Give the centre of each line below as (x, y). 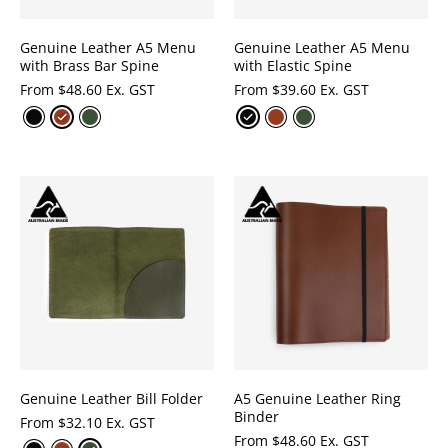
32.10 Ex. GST (110, 422)
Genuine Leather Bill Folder (111, 398)
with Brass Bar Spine (89, 65)
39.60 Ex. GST (324, 89)
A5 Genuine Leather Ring (317, 398)
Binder (256, 416)
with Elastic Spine (293, 65)
